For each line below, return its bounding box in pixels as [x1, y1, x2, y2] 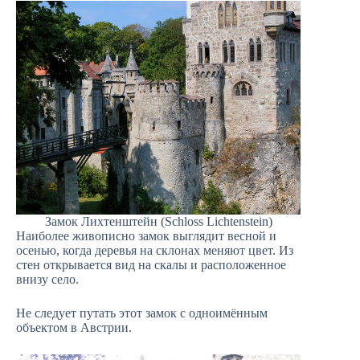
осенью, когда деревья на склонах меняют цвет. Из [16, 243, 293, 257]
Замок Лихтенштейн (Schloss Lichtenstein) [44, 214, 272, 228]
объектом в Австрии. [16, 320, 132, 334]
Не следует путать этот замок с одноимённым [16, 305, 268, 320]
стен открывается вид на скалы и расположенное [16, 257, 286, 272]
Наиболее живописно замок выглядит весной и [16, 228, 276, 243]
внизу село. [16, 272, 79, 286]
